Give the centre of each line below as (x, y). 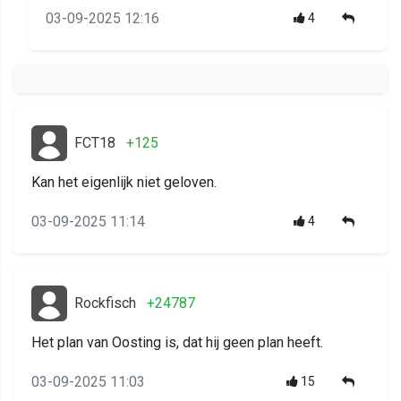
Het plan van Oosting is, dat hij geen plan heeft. (177, 343)
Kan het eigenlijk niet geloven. (124, 183)
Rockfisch (105, 303)
